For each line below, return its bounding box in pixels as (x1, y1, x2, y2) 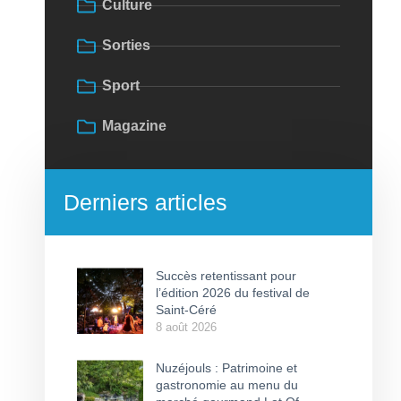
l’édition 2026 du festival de (155, 286, 310, 300)
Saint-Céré (155, 303, 220, 317)
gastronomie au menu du (155, 378, 298, 392)
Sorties (102, 38, 150, 53)
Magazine (102, 118, 166, 133)
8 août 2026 (155, 320, 217, 334)
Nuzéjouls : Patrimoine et (155, 361, 297, 375)
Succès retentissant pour (155, 269, 296, 283)
